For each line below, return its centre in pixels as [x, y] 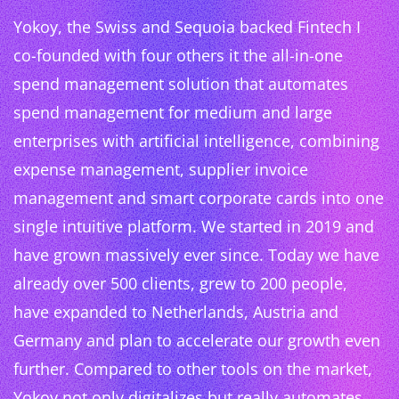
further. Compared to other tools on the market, [193, 369]
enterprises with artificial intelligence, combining [196, 141]
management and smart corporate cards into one [199, 198]
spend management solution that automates [181, 84]
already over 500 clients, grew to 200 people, [180, 284]
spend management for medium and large [173, 113]
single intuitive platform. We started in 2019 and [194, 227]
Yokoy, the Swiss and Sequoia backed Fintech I [187, 27]
